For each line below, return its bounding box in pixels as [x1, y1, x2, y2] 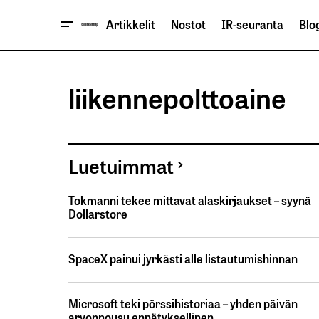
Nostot [171, 16, 206, 33]
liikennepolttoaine [68, 76, 286, 117]
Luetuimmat [68, 150, 174, 179]
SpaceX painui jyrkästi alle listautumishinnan [68, 250, 298, 268]
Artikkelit [106, 16, 155, 33]
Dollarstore [68, 205, 127, 222]
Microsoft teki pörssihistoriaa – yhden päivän [68, 295, 298, 313]
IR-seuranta [221, 16, 283, 33]
